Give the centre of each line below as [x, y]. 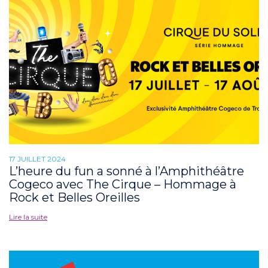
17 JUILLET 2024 [37, 159]
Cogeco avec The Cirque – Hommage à [123, 184]
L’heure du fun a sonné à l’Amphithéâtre [127, 171]
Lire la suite [28, 217]
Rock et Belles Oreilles [74, 197]
